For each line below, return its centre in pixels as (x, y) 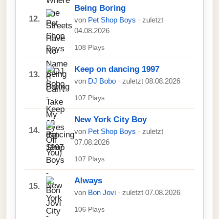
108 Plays (89, 47)
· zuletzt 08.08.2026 (149, 81)
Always (88, 181)
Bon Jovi (103, 193)
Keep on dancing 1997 (117, 69)
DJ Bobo (103, 81)
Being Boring (100, 8)
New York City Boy (110, 120)
